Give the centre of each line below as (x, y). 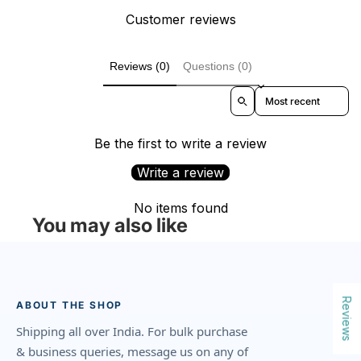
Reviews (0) (139, 66)
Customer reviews (180, 19)
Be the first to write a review (180, 144)
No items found (180, 208)
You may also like (110, 226)
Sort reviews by (292, 93)
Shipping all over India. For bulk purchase (132, 332)
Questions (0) (217, 66)
